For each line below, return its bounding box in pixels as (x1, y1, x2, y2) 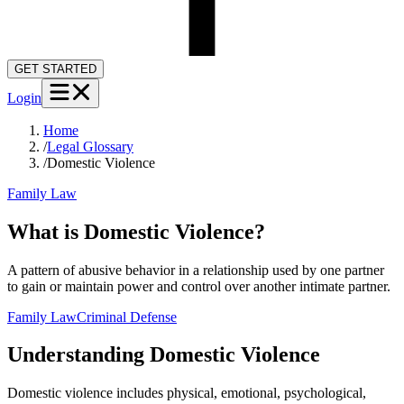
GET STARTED (14, 61, 96, 76)
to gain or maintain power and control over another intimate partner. (7, 278, 390, 294)
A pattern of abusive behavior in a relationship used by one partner (7, 262, 384, 278)
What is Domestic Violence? (7, 219, 265, 243)
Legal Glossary (47, 138, 133, 154)
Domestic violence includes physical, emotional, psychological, (7, 385, 366, 401)
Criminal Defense (77, 308, 177, 325)
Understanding (7, 343, 150, 367)
